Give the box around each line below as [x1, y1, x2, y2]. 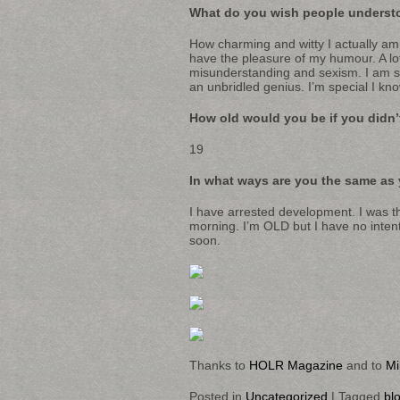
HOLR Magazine [249, 357, 343, 372]
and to [343, 357, 386, 372]
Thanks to [189, 357, 249, 372]
